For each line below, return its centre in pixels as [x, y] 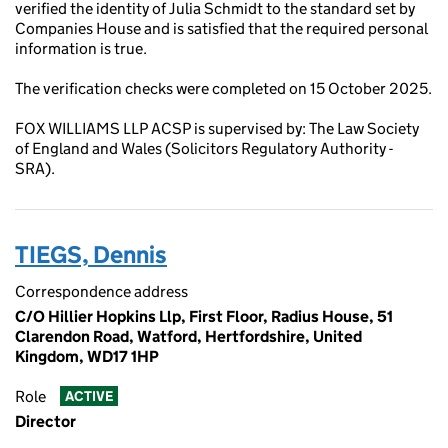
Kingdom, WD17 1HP [87, 356]
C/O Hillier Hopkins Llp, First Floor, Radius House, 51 [204, 316]
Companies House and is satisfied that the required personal [221, 28]
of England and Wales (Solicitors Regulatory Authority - [204, 148]
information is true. [81, 48]
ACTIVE [88, 396]
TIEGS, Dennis [91, 254]
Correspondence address [101, 291]
